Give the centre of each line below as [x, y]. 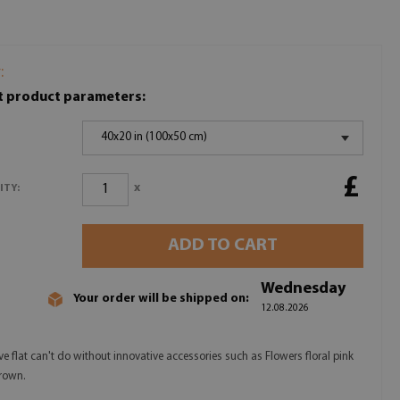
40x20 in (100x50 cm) [154, 137]
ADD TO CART [223, 246]
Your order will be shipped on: [161, 298]
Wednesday [303, 289]
